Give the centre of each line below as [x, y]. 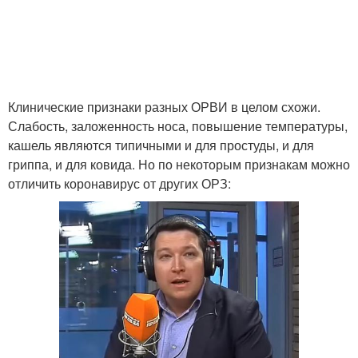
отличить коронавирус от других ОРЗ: [119, 183]
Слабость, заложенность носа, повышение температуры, [178, 126]
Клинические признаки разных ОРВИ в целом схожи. [164, 107]
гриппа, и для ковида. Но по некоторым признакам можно [179, 164]
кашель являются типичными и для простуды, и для [161, 145]
